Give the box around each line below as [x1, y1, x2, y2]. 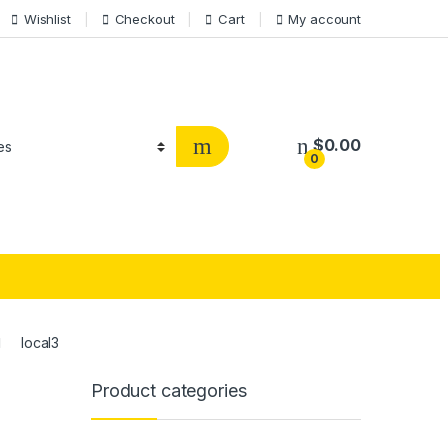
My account [288, 10, 361, 27]
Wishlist [23, 10, 71, 27]
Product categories [91, 380, 247, 402]
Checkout [114, 10, 175, 27]
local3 [21, 333, 60, 351]
